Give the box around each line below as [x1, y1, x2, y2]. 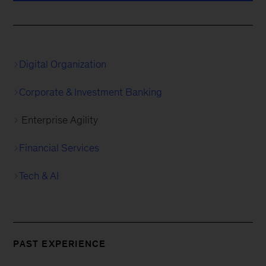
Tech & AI [19, 170, 59, 182]
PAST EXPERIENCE [13, 239, 106, 249]
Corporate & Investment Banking [19, 86, 163, 99]
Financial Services [19, 142, 100, 154]
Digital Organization [19, 58, 107, 71]
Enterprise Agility [21, 114, 99, 126]
